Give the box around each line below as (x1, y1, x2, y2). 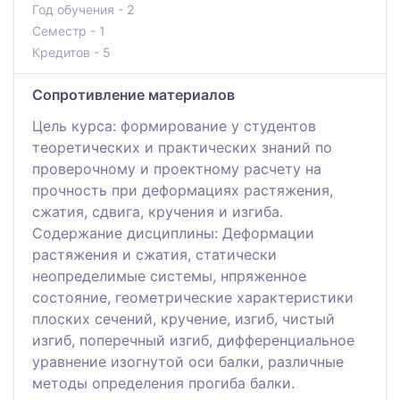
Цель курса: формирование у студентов (32, 116, 316, 135)
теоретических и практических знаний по (32, 137, 332, 156)
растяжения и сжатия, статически (32, 245, 277, 263)
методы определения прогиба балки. (32, 373, 295, 392)
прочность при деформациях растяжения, (32, 180, 333, 199)
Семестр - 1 (32, 22, 105, 38)
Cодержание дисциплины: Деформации (32, 223, 314, 242)
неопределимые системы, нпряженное (32, 266, 306, 285)
